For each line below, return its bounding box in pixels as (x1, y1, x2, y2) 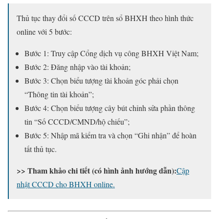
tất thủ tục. (24, 144, 57, 154)
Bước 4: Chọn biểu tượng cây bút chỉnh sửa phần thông (24, 103, 195, 113)
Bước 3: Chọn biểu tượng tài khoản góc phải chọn (24, 75, 178, 86)
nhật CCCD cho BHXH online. (17, 179, 115, 190)
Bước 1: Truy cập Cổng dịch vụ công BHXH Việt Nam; (24, 48, 198, 59)
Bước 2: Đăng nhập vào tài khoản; (24, 62, 131, 72)
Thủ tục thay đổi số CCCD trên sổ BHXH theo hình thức (17, 13, 194, 23)
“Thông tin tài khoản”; (24, 89, 94, 100)
